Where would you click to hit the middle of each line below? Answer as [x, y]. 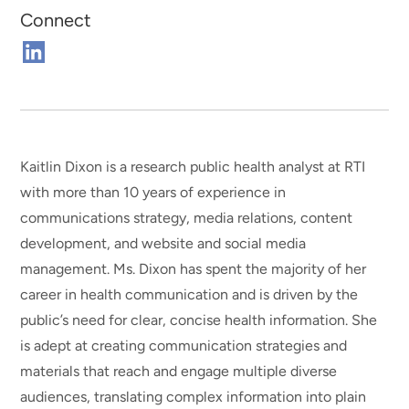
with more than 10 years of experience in [153, 193]
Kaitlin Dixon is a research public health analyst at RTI [193, 167]
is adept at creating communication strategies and [184, 346]
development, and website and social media [163, 244]
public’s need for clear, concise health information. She [199, 320]
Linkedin [60, 94]
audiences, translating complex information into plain [194, 397]
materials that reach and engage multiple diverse [179, 372]
